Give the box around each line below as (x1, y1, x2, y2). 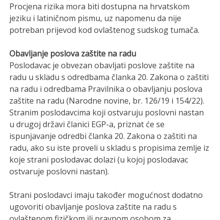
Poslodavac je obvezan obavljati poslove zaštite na (9, 59, 195, 71)
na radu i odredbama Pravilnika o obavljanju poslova (9, 83, 203, 94)
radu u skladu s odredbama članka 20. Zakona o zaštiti (9, 71, 209, 82)
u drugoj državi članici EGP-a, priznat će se (9, 118, 165, 130)
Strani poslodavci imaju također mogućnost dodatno (9, 189, 203, 200)
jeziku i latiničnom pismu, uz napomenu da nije (9, 12, 182, 24)
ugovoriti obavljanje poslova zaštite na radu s (9, 201, 177, 212)
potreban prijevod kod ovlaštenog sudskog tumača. (9, 24, 200, 35)
